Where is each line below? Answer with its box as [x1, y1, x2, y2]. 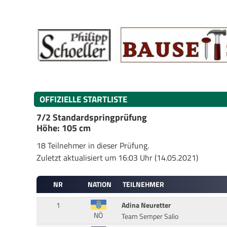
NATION [87, 179, 111, 191]
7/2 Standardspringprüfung [36, 110, 147, 125]
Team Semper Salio [121, 210, 178, 222]
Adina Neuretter [121, 199, 171, 211]
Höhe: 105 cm [36, 121, 91, 135]
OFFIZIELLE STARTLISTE [40, 92, 127, 106]
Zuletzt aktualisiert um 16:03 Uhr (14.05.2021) [36, 151, 198, 164]
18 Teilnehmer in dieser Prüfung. [36, 139, 149, 152]
